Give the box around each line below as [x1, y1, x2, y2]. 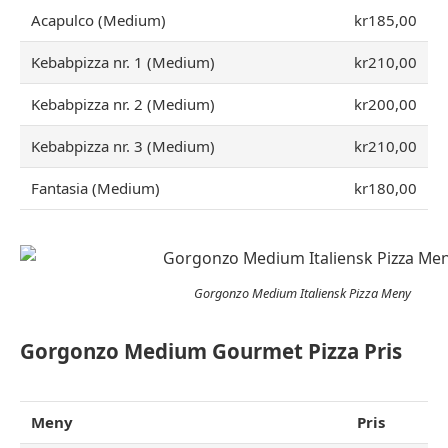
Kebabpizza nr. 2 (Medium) [31, 94, 216, 114]
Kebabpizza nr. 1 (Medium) [31, 52, 216, 72]
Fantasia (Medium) [31, 178, 161, 198]
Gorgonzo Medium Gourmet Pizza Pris [20, 337, 402, 366]
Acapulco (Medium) [31, 10, 167, 30]
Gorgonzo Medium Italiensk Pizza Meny [194, 284, 411, 303]
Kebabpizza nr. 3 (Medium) [31, 136, 216, 156]
